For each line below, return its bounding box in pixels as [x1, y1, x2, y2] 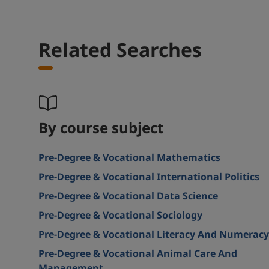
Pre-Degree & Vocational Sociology [38, 208, 202, 223]
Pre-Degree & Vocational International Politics [38, 170, 259, 184]
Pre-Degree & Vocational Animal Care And [38, 247, 237, 261]
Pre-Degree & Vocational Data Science [38, 189, 218, 204]
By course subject [38, 118, 163, 140]
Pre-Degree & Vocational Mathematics [38, 151, 220, 165]
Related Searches [38, 37, 202, 65]
